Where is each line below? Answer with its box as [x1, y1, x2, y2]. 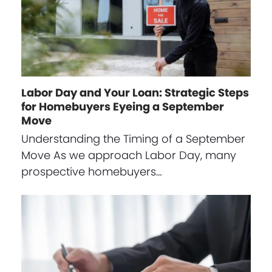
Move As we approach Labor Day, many [21, 148, 236, 163]
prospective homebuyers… [21, 164, 162, 180]
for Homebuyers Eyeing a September [21, 99, 224, 115]
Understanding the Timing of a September [21, 131, 245, 147]
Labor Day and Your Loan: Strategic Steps [21, 85, 249, 101]
